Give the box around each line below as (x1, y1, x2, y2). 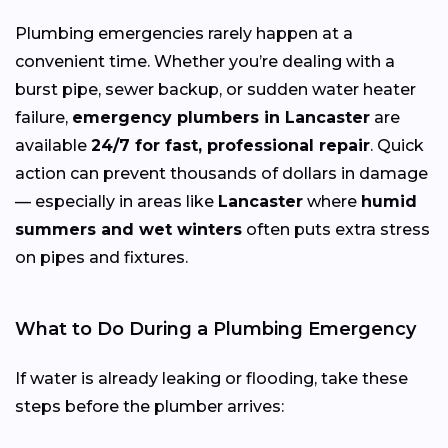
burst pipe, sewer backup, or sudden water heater (15, 79, 416, 99)
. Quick (370, 135, 424, 155)
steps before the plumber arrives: (15, 396, 284, 416)
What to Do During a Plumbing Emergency (15, 317, 416, 340)
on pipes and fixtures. (15, 247, 188, 267)
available (15, 135, 91, 155)
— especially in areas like (15, 191, 218, 211)
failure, (15, 107, 72, 127)
